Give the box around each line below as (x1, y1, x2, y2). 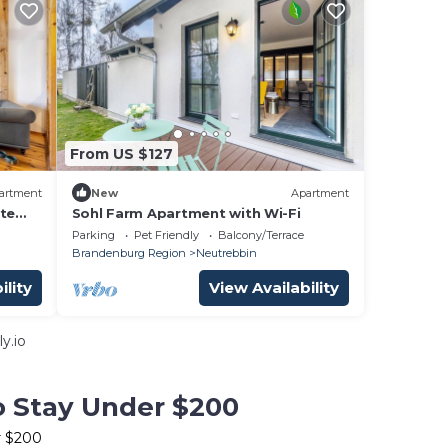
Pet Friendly (133, 228, 199, 242)
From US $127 (69, 144, 173, 163)
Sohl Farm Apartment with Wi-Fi (71, 205, 301, 221)
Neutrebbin (195, 246, 257, 260)
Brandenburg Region (71, 246, 186, 260)
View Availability (209, 278, 339, 297)
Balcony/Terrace (217, 228, 304, 242)
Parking (71, 228, 115, 242)
